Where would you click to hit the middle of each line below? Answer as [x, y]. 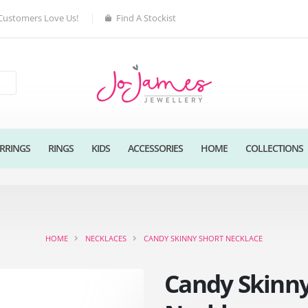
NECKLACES [106, 238]
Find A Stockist [146, 18]
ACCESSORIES [155, 148]
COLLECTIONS [274, 148]
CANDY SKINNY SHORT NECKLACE [203, 238]
